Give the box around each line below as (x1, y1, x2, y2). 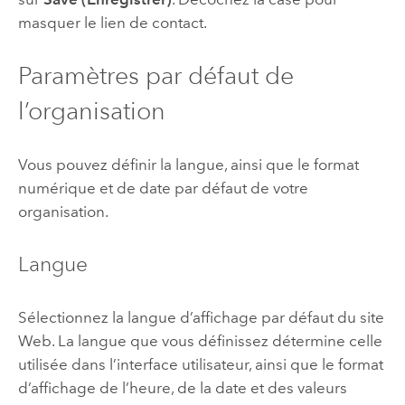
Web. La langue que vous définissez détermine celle (17, 332, 382, 351)
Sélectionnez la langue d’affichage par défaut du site (17, 308, 384, 327)
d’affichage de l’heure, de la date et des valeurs (17, 379, 347, 398)
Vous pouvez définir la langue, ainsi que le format (17, 155, 359, 174)
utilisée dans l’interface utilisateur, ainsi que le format (17, 355, 383, 374)
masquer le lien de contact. (17, 14, 207, 33)
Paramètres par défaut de (17, 61, 294, 91)
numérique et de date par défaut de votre (17, 178, 308, 197)
